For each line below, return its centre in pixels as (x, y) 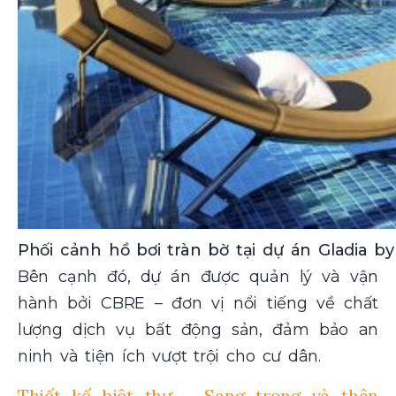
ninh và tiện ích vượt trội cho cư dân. (169, 356)
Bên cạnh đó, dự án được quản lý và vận (198, 276)
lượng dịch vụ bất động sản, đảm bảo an (198, 329)
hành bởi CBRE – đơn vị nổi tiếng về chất (198, 303)
